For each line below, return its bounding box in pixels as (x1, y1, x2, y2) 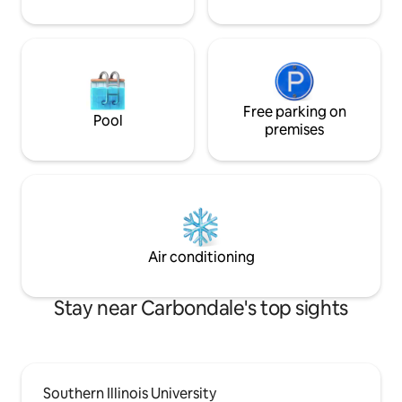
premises (265, 120, 324, 139)
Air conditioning (147, 248, 255, 267)
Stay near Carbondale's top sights (54, 295, 348, 321)
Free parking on (242, 102, 346, 121)
